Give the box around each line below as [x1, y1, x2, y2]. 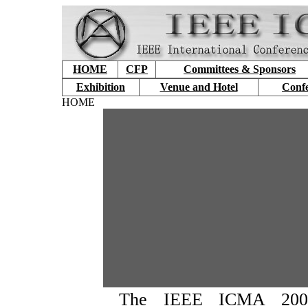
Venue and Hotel [159, 81, 238, 93]
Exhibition [76, 81, 125, 93]
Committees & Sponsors [184, 63, 296, 75]
